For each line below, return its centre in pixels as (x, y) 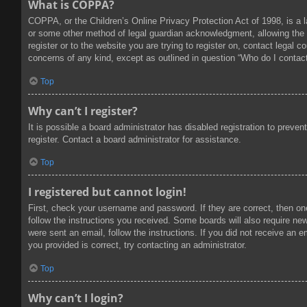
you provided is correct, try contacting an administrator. (137, 245)
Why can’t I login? (76, 298)
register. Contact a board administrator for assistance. (135, 139)
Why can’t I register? (83, 111)
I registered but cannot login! (107, 192)
